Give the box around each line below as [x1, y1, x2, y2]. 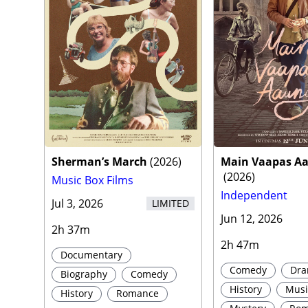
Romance [116, 287, 159, 300]
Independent [221, 188, 288, 203]
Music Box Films [52, 173, 133, 188]
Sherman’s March [52, 154, 147, 170]
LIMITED [152, 197, 190, 210]
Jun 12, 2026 [221, 211, 283, 227]
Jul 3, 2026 [52, 196, 103, 212]
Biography [60, 267, 107, 281]
